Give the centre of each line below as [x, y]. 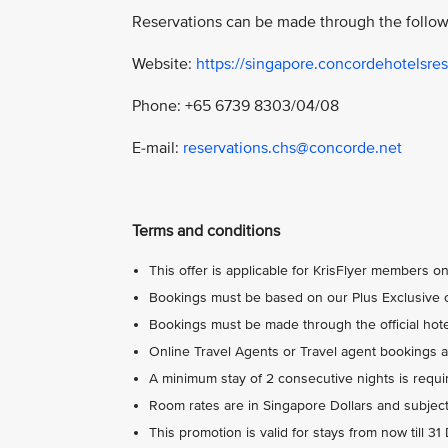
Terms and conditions [206, 230]
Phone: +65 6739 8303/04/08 [237, 105]
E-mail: [157, 147]
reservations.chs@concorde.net [292, 147]
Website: [164, 63]
